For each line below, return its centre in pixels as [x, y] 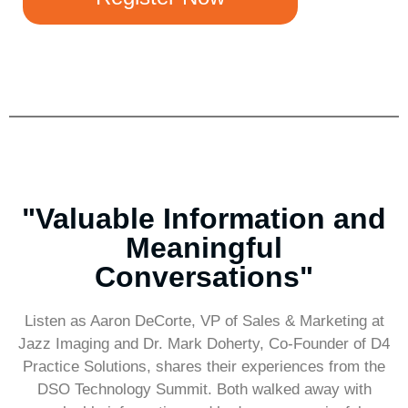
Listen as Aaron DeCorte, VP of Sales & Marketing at [204, 321]
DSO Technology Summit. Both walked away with [204, 390]
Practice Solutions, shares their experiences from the [204, 367]
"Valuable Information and [204, 219]
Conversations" [204, 277]
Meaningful [204, 248]
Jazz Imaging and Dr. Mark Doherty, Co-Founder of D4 [204, 344]
